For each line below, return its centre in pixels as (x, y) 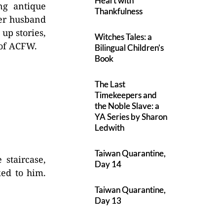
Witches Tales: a (124, 37)
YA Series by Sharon (131, 117)
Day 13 (108, 201)
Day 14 (108, 164)
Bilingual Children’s (129, 48)
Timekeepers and (126, 95)
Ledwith (110, 128)
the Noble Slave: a (127, 106)
